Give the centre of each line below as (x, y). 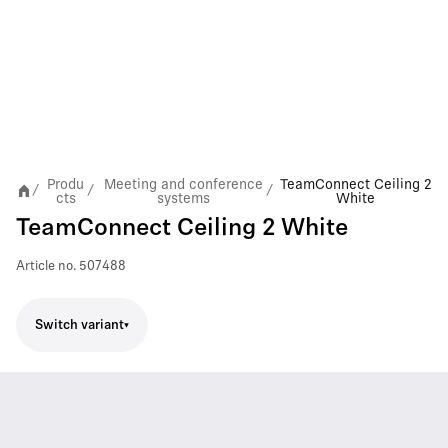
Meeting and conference (183, 184)
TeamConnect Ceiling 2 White (182, 229)
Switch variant (79, 325)
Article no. (46, 266)
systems (183, 198)
